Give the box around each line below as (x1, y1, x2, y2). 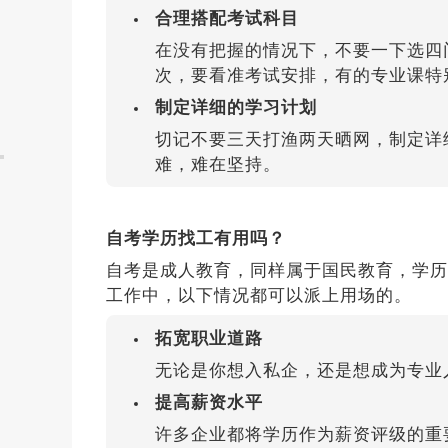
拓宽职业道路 (154, 328, 263, 348)
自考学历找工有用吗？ (106, 229, 286, 248)
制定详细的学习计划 (154, 97, 317, 117)
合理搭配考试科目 (154, 8, 299, 28)
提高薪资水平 (154, 392, 263, 412)
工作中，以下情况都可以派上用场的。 (106, 286, 412, 305)
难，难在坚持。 (154, 154, 281, 174)
